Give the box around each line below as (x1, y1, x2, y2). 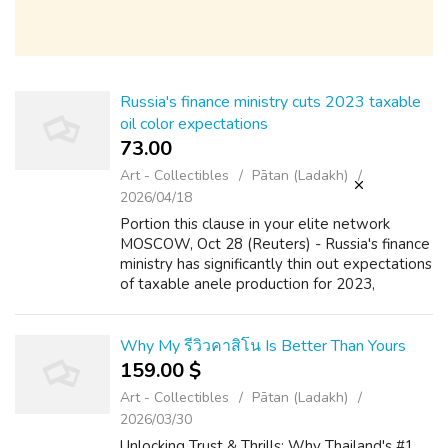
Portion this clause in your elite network (120, 214, 390, 234)
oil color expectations (120, 113, 268, 135)
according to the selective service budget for (120, 294, 426, 314)
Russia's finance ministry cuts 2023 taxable (120, 91, 421, 113)
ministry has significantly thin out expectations (120, 254, 432, 274)
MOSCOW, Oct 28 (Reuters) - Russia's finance (120, 234, 430, 254)
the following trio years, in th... (120, 314, 324, 334)
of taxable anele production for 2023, (120, 274, 375, 294)
